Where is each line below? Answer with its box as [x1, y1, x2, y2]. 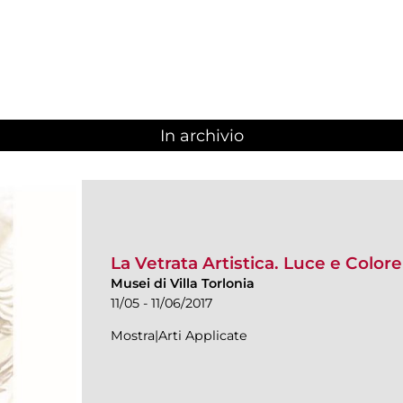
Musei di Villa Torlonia [111, 274, 255, 291]
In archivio [159, 126, 244, 147]
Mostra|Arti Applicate [111, 327, 247, 344]
